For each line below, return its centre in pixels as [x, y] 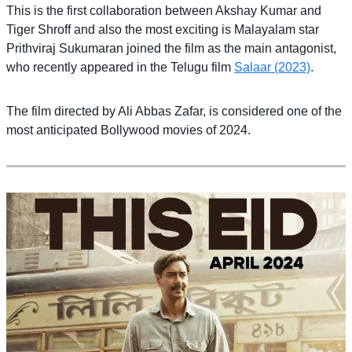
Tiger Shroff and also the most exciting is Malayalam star [163, 30]
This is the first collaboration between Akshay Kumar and [164, 11]
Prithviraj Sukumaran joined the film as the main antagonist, [171, 49]
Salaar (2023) [272, 68]
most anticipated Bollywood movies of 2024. [128, 130]
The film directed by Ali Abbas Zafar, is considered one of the [174, 112]
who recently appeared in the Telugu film [120, 68]
